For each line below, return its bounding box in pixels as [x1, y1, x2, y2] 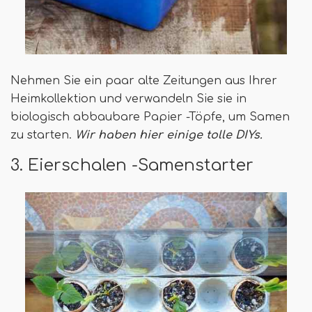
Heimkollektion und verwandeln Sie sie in [10, 92, 247, 105]
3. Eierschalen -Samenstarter [10, 155, 253, 174]
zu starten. [10, 128, 75, 141]
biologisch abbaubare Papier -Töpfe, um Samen [10, 110, 290, 123]
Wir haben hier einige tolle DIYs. [75, 128, 270, 141]
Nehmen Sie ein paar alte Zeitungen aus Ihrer [10, 74, 277, 87]
